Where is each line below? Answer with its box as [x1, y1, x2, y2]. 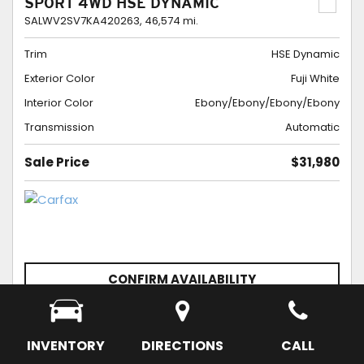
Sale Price [24, 154, 89, 171]
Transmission [24, 119, 94, 135]
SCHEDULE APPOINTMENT [50, 310, 210, 327]
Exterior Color [24, 71, 95, 86]
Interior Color [24, 95, 93, 110]
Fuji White [291, 71, 340, 86]
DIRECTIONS [141, 336, 223, 355]
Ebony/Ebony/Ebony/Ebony [195, 95, 340, 110]
